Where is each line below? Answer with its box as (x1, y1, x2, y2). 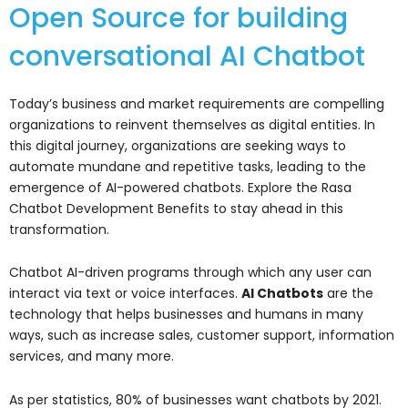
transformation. (9, 219, 109, 239)
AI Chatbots (241, 284, 323, 303)
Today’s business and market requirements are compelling (9, 94, 384, 113)
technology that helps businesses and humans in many (9, 305, 363, 324)
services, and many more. (9, 347, 174, 366)
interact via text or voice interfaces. (9, 284, 241, 303)
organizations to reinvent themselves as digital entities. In (9, 115, 375, 134)
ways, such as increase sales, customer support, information (9, 326, 394, 345)
